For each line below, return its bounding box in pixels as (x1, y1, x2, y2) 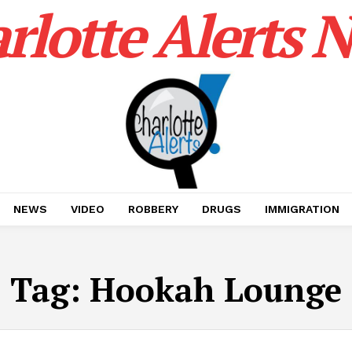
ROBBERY (127, 203, 178, 215)
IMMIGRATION (264, 203, 339, 215)
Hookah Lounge (90, 267, 342, 311)
